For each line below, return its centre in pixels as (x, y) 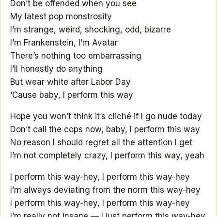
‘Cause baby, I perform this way (72, 95)
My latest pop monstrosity (61, 16)
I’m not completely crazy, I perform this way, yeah (107, 155)
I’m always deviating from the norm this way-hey (105, 190)
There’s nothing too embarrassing (76, 55)
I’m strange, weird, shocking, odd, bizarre (91, 29)
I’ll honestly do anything (56, 69)
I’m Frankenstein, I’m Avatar (64, 42)
